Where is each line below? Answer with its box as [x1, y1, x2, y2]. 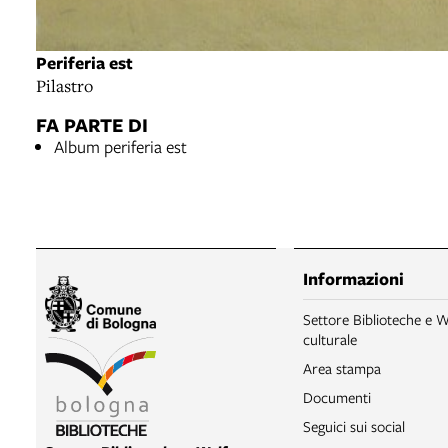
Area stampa [303, 357, 381, 378]
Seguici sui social [303, 415, 405, 436]
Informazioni [303, 266, 404, 290]
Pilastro [36, 73, 93, 97]
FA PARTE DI [36, 110, 148, 138]
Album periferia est [54, 134, 187, 158]
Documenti [303, 386, 371, 407]
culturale [303, 328, 357, 349]
